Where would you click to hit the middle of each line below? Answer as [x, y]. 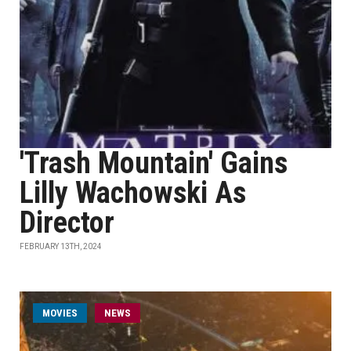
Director [67, 223]
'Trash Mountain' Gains [154, 163]
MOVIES [60, 313]
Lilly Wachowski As [133, 193]
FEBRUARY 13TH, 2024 [61, 246]
